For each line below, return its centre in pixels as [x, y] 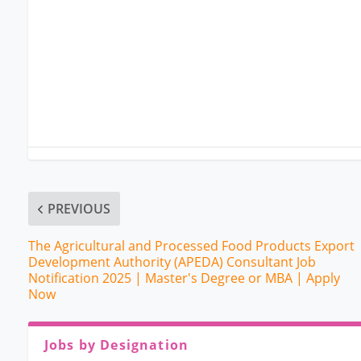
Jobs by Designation [116, 345]
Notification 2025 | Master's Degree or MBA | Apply [184, 278]
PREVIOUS [79, 209]
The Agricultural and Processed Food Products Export [191, 246]
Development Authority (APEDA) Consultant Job [172, 262]
